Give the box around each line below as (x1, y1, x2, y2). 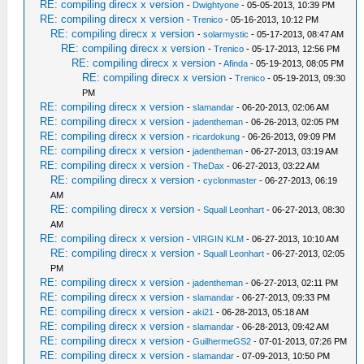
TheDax (193, 161, 225, 171)
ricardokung (193, 132, 240, 141)
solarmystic (203, 29, 249, 39)
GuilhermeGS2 (193, 336, 252, 346)
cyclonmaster (203, 175, 258, 185)
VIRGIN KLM (193, 234, 245, 244)
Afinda (223, 58, 249, 68)
